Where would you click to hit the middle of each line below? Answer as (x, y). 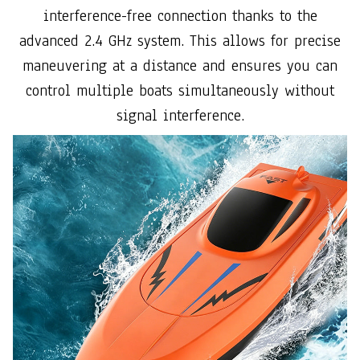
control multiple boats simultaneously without (180, 91)
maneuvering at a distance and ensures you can (180, 66)
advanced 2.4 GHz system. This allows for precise (180, 41)
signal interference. (180, 116)
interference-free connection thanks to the (180, 16)
